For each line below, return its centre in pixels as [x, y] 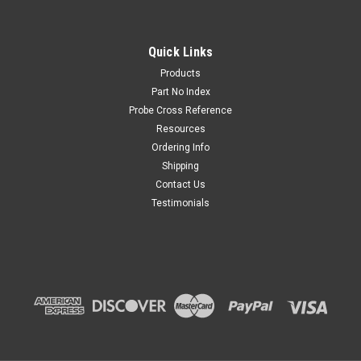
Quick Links [180, 52]
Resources [180, 129]
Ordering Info [180, 148]
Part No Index [180, 92]
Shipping [180, 166]
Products [180, 74]
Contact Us [180, 185]
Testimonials [180, 203]
